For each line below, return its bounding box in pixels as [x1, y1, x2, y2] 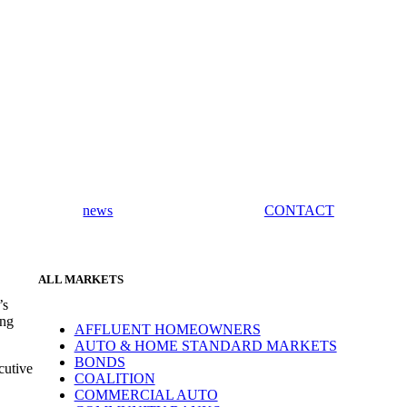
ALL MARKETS [37, 272, 124, 286]
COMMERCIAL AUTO [74, 386, 218, 402]
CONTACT [263, 203, 334, 219]
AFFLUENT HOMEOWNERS [74, 321, 261, 337]
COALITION [74, 370, 155, 386]
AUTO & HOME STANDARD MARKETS [74, 337, 337, 353]
